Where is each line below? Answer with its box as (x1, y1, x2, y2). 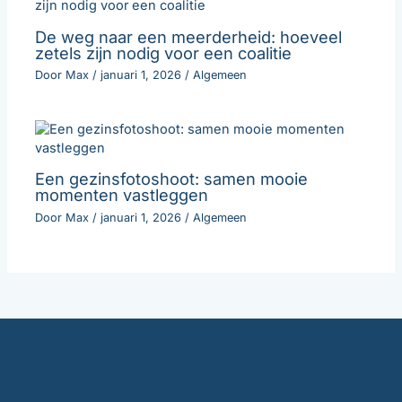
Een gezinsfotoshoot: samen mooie (35, 169, 309, 189)
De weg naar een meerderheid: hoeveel (35, 26, 343, 47)
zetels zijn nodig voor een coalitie (35, 42, 293, 63)
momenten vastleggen (35, 185, 209, 205)
